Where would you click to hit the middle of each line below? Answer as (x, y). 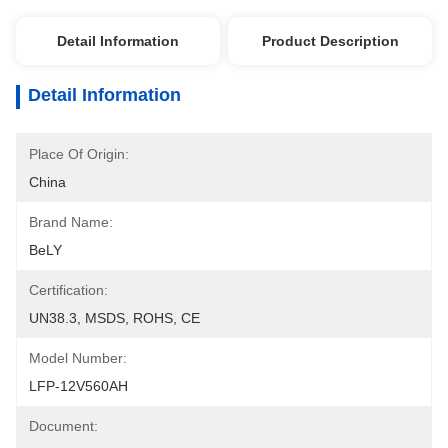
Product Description (330, 41)
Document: (63, 426)
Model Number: (78, 358)
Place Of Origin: (79, 154)
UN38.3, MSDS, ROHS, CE (114, 318)
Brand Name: (71, 222)
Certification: (68, 290)
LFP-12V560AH (78, 386)
